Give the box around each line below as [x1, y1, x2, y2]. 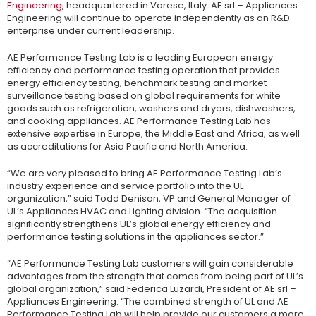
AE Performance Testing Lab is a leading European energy [7, 51, 273, 65]
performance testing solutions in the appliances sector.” [7, 230, 264, 244]
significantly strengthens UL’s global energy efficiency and [7, 217, 271, 231]
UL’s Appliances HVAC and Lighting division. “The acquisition [7, 205, 277, 219]
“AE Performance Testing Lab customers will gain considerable [7, 257, 293, 271]
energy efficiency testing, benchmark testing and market [7, 76, 267, 90]
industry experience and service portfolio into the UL [7, 179, 243, 193]
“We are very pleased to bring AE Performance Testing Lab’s [7, 166, 282, 181]
